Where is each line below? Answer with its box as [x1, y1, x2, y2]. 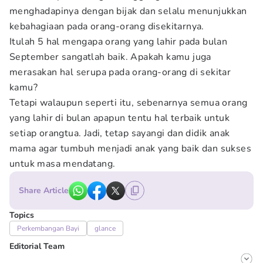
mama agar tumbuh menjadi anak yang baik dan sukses [9, 142, 251, 155]
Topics [9, 210, 34, 221]
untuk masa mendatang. [9, 157, 116, 170]
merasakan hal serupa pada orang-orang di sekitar [9, 66, 231, 79]
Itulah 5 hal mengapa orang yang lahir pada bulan [9, 35, 228, 48]
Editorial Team [9, 241, 65, 252]
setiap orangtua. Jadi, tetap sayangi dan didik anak [9, 127, 230, 140]
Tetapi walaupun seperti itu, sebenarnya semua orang [9, 96, 248, 109]
